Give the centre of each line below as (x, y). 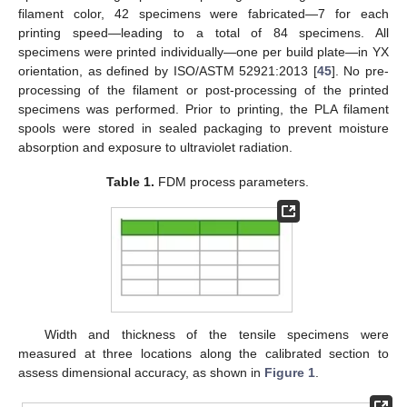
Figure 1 (290, 372)
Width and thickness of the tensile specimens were (216, 334)
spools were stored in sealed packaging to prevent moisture (203, 128)
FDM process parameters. (231, 182)
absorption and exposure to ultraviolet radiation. (155, 147)
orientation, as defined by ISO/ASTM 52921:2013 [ (168, 70)
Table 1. (130, 182)
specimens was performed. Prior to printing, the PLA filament (203, 109)
